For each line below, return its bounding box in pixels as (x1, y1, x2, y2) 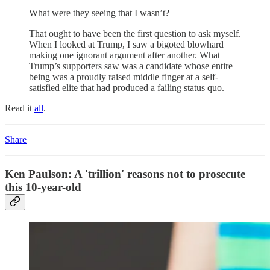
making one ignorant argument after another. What (29, 50, 220, 61)
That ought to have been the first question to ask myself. (29, 28, 241, 39)
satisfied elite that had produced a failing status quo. (29, 83, 224, 93)
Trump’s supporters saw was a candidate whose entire (29, 61, 233, 72)
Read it (5, 103, 34, 114)
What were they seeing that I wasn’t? (29, 8, 169, 19)
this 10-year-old (5, 181, 81, 194)
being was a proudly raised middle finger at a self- (29, 72, 218, 83)
